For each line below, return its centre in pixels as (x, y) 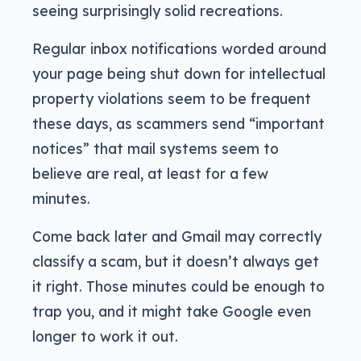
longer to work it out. (105, 336)
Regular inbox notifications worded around (179, 49)
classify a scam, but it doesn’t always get (176, 261)
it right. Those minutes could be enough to (178, 286)
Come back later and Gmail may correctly (177, 237)
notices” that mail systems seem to (156, 149)
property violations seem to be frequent (172, 99)
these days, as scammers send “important (178, 124)
